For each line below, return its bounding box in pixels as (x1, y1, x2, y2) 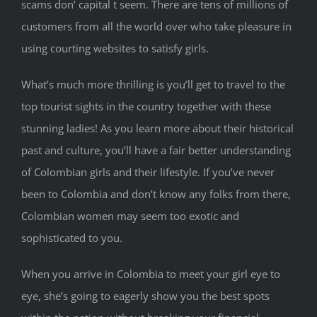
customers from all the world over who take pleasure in (21, 19, 292, 34)
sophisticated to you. (21, 231, 122, 246)
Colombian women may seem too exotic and (21, 209, 239, 224)
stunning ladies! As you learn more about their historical (21, 121, 294, 136)
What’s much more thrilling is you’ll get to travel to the (21, 77, 285, 92)
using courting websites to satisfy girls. (21, 41, 209, 56)
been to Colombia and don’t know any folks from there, (21, 187, 291, 202)
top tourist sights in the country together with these (21, 99, 271, 114)
